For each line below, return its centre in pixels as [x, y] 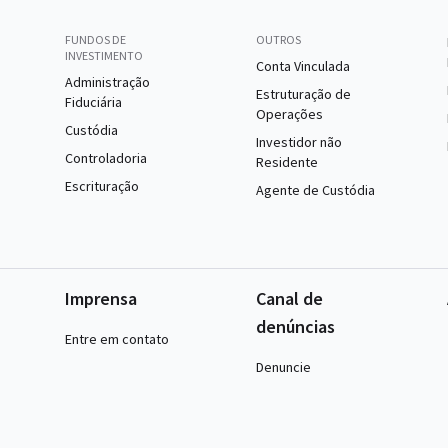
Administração [108, 82]
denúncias [295, 326]
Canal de [289, 298]
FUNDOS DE [96, 39]
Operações [289, 114]
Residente [286, 162]
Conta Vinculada [302, 66]
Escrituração [102, 186]
